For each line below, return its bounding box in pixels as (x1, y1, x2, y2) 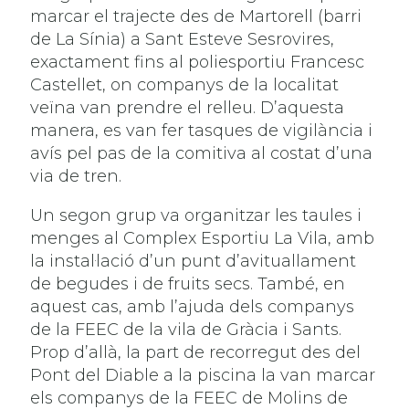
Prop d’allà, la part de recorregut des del (30, 341, 362, 362)
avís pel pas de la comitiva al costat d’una (30, 142, 373, 163)
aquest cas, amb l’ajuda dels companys (30, 296, 355, 317)
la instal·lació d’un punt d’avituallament (30, 250, 357, 271)
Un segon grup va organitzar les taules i (30, 204, 362, 225)
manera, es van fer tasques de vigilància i (30, 120, 373, 141)
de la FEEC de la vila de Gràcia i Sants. (30, 319, 342, 340)
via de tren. (30, 165, 122, 186)
